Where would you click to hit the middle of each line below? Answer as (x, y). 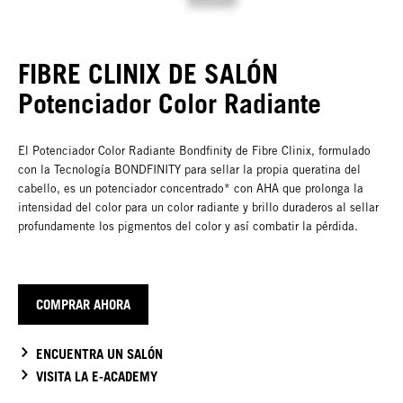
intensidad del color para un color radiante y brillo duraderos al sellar (198, 207)
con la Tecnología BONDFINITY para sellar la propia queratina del (189, 169)
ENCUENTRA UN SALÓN (99, 353)
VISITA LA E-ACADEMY (97, 376)
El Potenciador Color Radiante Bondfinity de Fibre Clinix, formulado (194, 150)
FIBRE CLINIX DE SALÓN (148, 73)
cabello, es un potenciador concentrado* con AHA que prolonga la (191, 188)
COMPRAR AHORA (83, 304)
